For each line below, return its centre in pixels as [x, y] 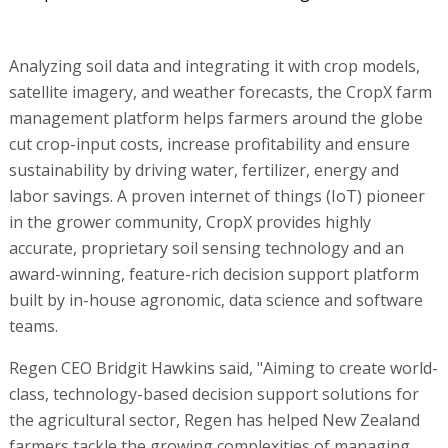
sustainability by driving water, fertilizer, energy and [203, 170]
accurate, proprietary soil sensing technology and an [206, 248]
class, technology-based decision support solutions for [213, 394]
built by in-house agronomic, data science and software [215, 300]
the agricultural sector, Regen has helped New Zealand [214, 420]
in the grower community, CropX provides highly [189, 222]
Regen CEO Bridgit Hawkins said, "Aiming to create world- [223, 368]
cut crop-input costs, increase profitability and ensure [209, 144]
